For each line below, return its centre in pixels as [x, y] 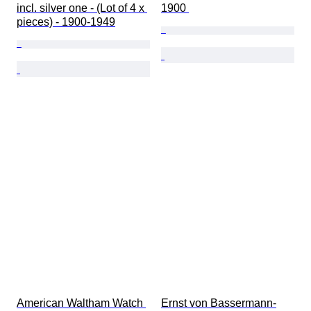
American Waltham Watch [81, 303]
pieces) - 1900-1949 [66, 22]
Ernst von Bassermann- [219, 303]
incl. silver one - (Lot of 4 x [82, 8]
